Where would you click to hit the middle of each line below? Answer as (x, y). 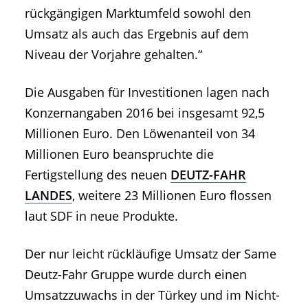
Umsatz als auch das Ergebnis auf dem (137, 34)
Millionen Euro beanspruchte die (119, 154)
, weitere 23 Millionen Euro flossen (172, 196)
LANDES (48, 196)
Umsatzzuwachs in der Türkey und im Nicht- (152, 295)
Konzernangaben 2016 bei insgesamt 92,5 (145, 113)
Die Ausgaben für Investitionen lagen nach (147, 92)
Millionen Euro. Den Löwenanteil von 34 (140, 134)
